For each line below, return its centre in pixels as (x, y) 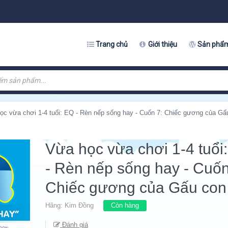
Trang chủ (112, 44)
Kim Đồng (79, 205)
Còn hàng (125, 205)
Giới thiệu (163, 44)
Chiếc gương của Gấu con (136, 188)
